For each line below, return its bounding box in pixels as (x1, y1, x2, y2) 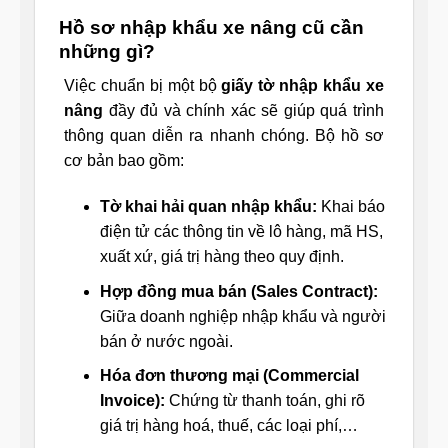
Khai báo (316, 198, 385, 216)
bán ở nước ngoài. (99, 332, 233, 350)
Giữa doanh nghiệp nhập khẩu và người (99, 307, 386, 325)
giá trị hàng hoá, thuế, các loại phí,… (99, 417, 358, 435)
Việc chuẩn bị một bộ (64, 77, 222, 95)
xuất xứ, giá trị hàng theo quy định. (99, 248, 344, 266)
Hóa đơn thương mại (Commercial (99, 367, 359, 385)
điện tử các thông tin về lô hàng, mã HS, (99, 223, 383, 241)
